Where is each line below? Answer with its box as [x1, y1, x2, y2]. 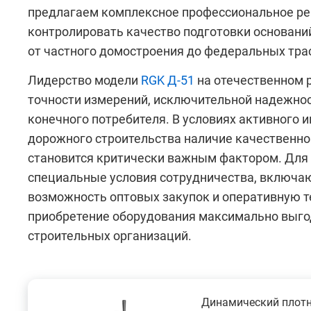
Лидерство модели [28, 73, 141, 88]
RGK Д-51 [141, 73, 194, 88]
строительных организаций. [28, 228, 192, 244]
